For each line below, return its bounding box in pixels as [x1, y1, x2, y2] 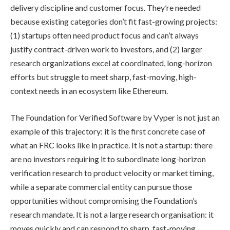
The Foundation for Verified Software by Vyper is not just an [10, 112, 220, 122]
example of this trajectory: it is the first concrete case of [10, 126, 205, 136]
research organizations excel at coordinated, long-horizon [10, 58, 212, 68]
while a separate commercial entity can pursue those [10, 181, 192, 191]
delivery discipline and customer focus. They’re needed [10, 3, 201, 13]
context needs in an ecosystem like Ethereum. [10, 86, 168, 96]
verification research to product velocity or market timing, [10, 167, 214, 178]
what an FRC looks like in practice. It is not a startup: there [10, 140, 213, 150]
